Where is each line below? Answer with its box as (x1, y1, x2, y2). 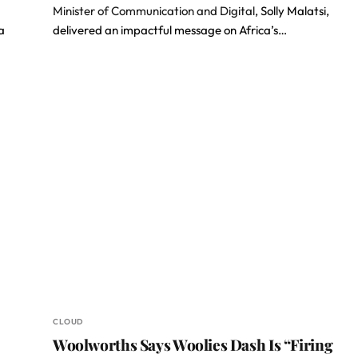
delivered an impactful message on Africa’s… (53, 22, 287, 38)
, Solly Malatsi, (255, 3, 329, 18)
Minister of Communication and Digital (53, 3, 255, 18)
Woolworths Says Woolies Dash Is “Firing (53, 334, 333, 355)
